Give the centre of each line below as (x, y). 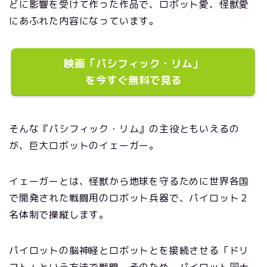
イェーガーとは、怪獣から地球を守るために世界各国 (129, 181)
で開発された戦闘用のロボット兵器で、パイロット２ (129, 198)
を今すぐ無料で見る (133, 80)
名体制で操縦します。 (59, 215)
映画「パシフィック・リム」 (133, 63)
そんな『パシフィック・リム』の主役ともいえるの (124, 129)
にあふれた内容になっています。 (84, 21)
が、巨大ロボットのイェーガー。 (84, 145)
